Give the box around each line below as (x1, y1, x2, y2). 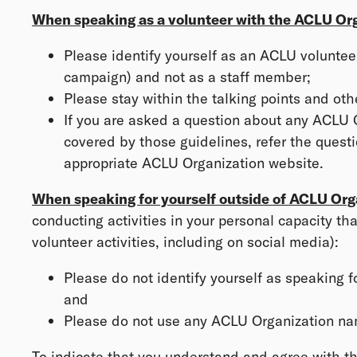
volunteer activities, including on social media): (32, 233, 339, 251)
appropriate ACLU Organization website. (64, 154, 324, 172)
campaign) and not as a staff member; (64, 68, 311, 86)
